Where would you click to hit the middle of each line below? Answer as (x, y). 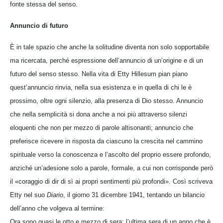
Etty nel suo (28, 195)
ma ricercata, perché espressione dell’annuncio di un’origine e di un (107, 60)
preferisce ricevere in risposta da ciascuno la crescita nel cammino (106, 141)
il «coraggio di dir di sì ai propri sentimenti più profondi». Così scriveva (111, 181)
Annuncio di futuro (39, 25)
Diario (55, 195)
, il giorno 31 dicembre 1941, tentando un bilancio (134, 195)
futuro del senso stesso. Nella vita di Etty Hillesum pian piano (99, 74)
